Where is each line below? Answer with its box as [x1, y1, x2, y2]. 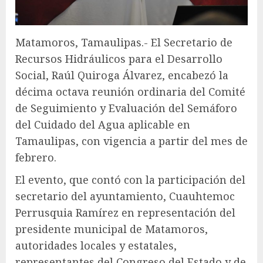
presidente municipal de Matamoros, [15, 221, 208, 236]
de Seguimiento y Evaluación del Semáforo [15, 100, 237, 115]
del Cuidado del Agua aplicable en [15, 117, 190, 131]
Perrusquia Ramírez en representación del [15, 205, 235, 220]
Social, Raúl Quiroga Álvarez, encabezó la [15, 68, 228, 82]
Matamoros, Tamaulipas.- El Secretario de [15, 35, 232, 49]
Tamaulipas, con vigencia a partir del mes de [15, 133, 248, 148]
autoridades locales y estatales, [15, 238, 177, 252]
